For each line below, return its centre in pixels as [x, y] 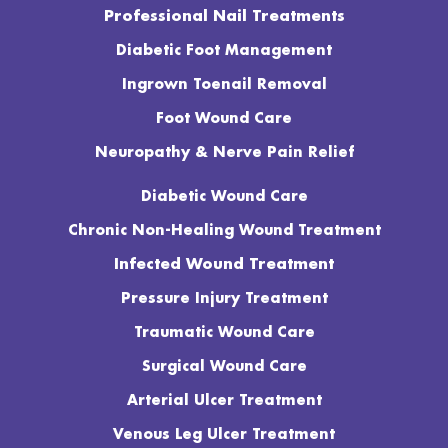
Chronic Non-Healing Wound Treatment [224, 230]
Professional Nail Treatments [224, 16]
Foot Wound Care [224, 118]
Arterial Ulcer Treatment [224, 400]
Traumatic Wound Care [224, 332]
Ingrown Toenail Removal [224, 84]
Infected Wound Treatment [224, 264]
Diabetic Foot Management [224, 50]
